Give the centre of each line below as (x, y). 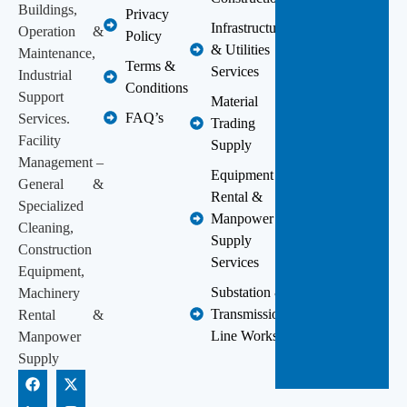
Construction (55, 249)
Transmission (249, 313)
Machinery (49, 293)
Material (235, 101)
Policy (144, 35)
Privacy (148, 14)
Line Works (245, 335)
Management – (61, 162)
